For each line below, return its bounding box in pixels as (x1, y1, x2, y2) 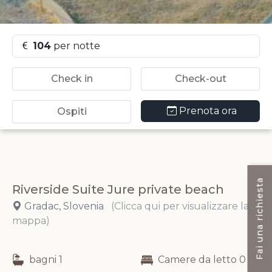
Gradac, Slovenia (22, 200, 106, 212)
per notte (51, 40, 100, 52)
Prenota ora (178, 105, 237, 117)
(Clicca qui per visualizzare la (111, 200, 249, 212)
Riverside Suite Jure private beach (12, 182, 224, 197)
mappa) (12, 215, 50, 226)
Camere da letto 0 (158, 254, 246, 265)
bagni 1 (29, 254, 63, 265)
